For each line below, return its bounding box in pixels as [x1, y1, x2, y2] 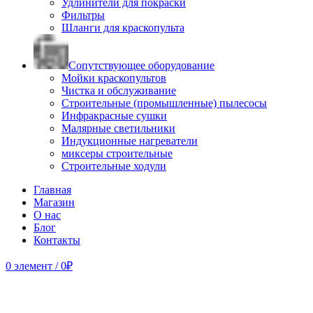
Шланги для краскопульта [61, 21, 184, 34]
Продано [6, 272, 48, 285]
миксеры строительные [61, 147, 173, 159]
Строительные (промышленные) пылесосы [61, 96, 267, 109]
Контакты [34, 233, 80, 246]
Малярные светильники [61, 122, 175, 134]
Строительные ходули [61, 159, 166, 172]
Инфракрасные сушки [61, 109, 167, 122]
